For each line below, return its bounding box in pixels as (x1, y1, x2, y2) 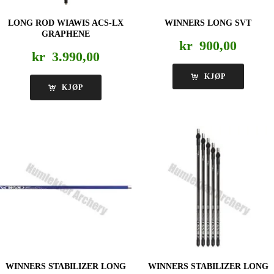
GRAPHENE (42, 29, 91, 39)
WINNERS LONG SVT (165, 18, 252, 28)
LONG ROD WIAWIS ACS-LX (8, 18, 124, 28)
